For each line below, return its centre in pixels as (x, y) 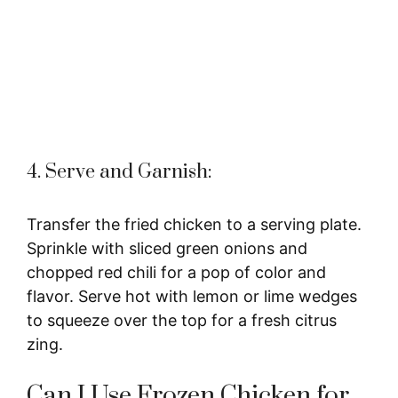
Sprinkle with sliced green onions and (167, 248)
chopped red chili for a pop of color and (176, 272)
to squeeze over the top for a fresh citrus (182, 320)
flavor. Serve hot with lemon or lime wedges (192, 296)
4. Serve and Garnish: (119, 171)
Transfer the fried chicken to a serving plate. (194, 224)
